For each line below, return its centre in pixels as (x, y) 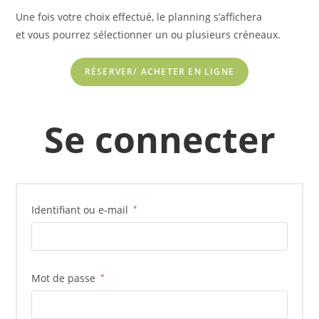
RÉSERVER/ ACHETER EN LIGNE (159, 71)
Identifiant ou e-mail (82, 209)
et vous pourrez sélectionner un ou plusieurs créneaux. (148, 34)
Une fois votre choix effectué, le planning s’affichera (139, 16)
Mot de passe (65, 278)
